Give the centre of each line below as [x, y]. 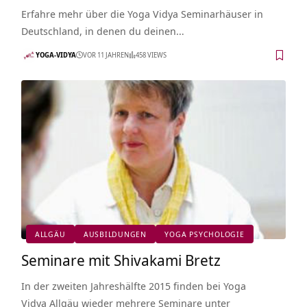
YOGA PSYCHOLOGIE [205, 234]
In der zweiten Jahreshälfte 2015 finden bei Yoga [133, 285]
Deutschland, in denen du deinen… [102, 30]
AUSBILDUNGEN [115, 234]
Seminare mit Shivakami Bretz [121, 259]
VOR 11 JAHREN [106, 55]
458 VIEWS [151, 55]
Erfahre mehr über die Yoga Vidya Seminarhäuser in [142, 13]
